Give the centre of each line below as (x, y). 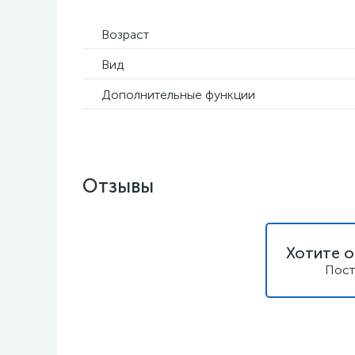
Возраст (125, 34)
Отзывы (118, 186)
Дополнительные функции (178, 95)
